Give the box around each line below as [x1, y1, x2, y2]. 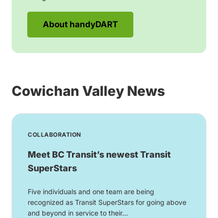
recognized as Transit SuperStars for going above [28, 198, 186, 207]
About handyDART [43, 19, 118, 30]
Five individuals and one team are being [28, 187, 154, 196]
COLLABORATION [28, 131, 81, 139]
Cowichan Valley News [12, 83, 165, 100]
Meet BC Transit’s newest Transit [28, 149, 171, 160]
